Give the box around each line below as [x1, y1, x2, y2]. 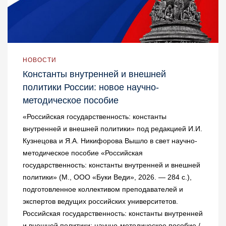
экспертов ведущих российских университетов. [23, 197, 178, 206]
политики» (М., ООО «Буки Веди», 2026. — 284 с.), [23, 173, 192, 182]
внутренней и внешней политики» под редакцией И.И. [23, 125, 202, 133]
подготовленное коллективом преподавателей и [23, 185, 183, 194]
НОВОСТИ [23, 56, 56, 64]
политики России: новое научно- [23, 82, 159, 93]
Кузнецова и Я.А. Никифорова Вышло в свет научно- [23, 137, 197, 145]
